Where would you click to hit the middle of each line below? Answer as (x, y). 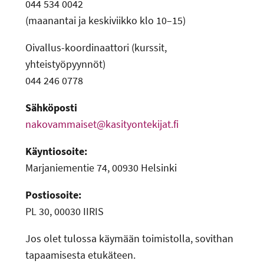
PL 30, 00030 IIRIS (65, 212)
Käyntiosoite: (57, 151)
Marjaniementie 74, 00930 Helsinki (101, 168)
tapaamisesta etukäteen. (81, 255)
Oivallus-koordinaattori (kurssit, (96, 48)
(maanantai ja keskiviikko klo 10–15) (106, 21)
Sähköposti (52, 108)
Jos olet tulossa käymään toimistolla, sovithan (130, 239)
